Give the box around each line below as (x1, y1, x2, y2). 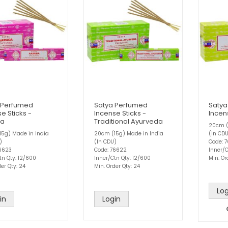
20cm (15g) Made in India (94, 129, 163, 137)
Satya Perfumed (94, 100, 148, 110)
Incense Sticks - (94, 108, 146, 118)
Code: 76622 (94, 146, 127, 154)
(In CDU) (94, 137, 117, 146)
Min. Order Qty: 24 (94, 162, 140, 170)
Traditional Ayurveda (94, 116, 163, 126)
